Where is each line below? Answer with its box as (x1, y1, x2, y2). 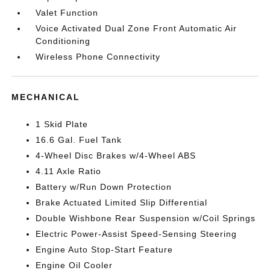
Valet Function (36, 7, 99, 17)
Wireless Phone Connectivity (36, 51, 161, 61)
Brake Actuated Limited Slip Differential (36, 197, 208, 207)
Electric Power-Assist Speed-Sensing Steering (36, 228, 237, 239)
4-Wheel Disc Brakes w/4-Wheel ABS (36, 150, 196, 160)
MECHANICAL (11, 92, 81, 102)
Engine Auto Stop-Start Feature (36, 244, 174, 254)
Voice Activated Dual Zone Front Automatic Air (36, 23, 237, 33)
